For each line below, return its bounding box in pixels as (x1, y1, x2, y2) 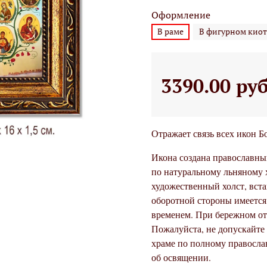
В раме (157, 26, 184, 38)
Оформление (151, 8, 210, 21)
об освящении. (151, 251, 211, 264)
